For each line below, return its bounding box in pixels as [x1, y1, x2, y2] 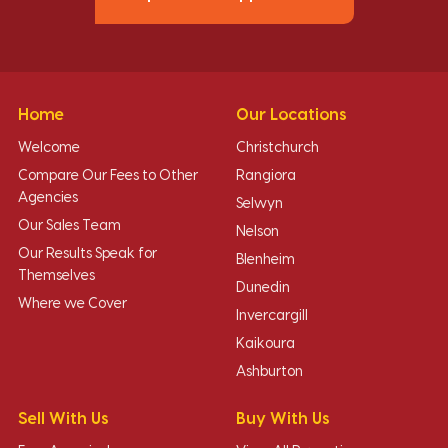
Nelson [236, 225, 279, 239]
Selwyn [236, 197, 283, 211]
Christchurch [236, 141, 319, 155]
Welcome [18, 141, 80, 155]
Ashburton [236, 365, 303, 379]
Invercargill [236, 309, 308, 323]
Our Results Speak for [18, 247, 157, 261]
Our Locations [236, 107, 347, 123]
